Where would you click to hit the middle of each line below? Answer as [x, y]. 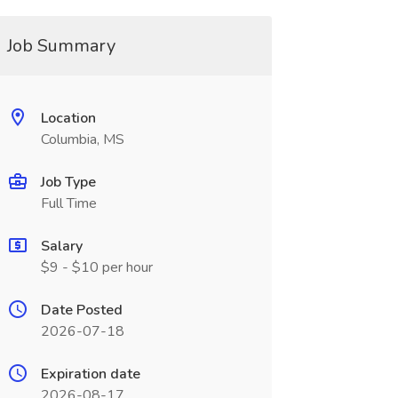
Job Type [68, 182]
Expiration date [90, 374]
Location [68, 118]
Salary [61, 246]
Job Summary [61, 46]
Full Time [68, 203]
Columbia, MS [82, 139]
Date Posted [81, 310]
